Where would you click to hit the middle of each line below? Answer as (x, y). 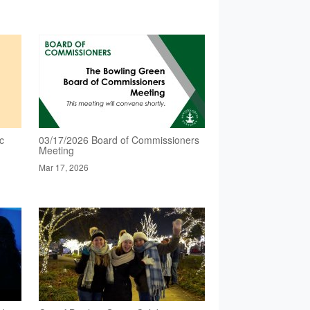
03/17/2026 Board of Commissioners (119, 140)
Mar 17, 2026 (63, 167)
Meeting (56, 151)
